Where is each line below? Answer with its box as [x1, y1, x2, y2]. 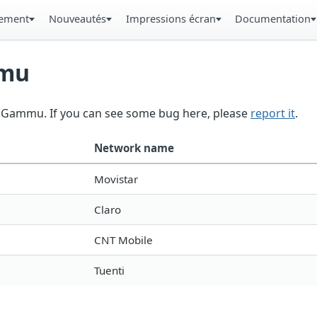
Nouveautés [48, 11, 106, 25]
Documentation [235, 11, 311, 25]
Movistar [94, 172, 138, 187]
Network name [94, 141, 174, 156]
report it [250, 105, 295, 122]
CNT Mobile [94, 233, 153, 248]
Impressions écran [125, 11, 216, 25]
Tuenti [94, 263, 125, 278]
